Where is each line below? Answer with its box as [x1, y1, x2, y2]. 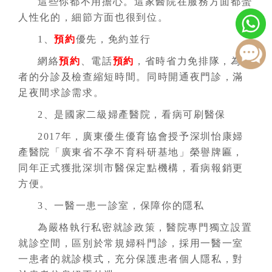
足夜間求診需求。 [18, 87, 104, 98]
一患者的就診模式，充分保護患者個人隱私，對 [18, 254, 244, 264]
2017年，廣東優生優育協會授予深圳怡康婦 [38, 131, 244, 141]
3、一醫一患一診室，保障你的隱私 [38, 200, 205, 211]
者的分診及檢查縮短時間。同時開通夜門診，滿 [18, 72, 244, 82]
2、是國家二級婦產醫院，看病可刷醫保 [38, 109, 226, 120]
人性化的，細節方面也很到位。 [18, 12, 169, 22]
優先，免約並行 [75, 34, 151, 44]
